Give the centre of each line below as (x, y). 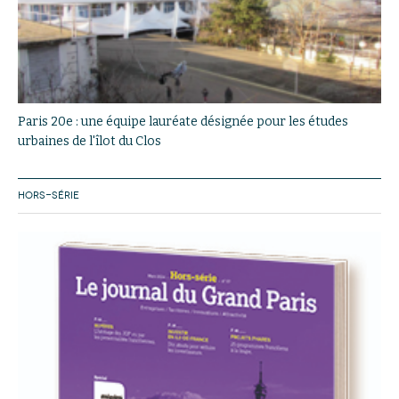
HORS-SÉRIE (49, 195)
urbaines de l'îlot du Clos (90, 141)
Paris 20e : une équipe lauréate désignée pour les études (183, 121)
